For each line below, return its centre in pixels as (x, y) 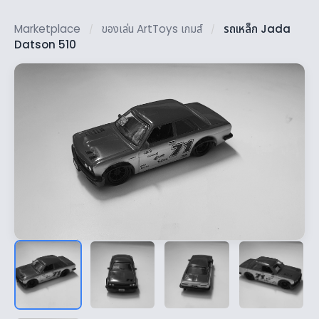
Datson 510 (45, 45)
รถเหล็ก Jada (257, 29)
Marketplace (47, 29)
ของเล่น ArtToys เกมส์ (152, 29)
